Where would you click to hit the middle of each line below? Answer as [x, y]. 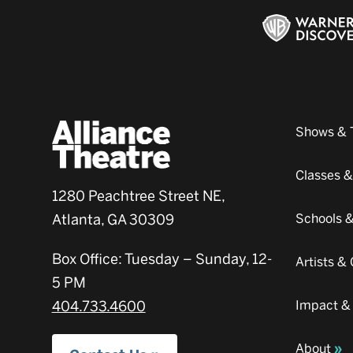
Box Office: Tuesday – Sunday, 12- [162, 259]
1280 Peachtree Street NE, [138, 196]
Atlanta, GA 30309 [113, 219]
